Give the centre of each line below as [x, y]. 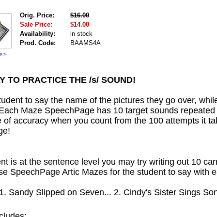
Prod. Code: [38, 43]
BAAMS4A [85, 43]
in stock [81, 34]
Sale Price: [36, 24]
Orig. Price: [37, 15]
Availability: [38, 34]
